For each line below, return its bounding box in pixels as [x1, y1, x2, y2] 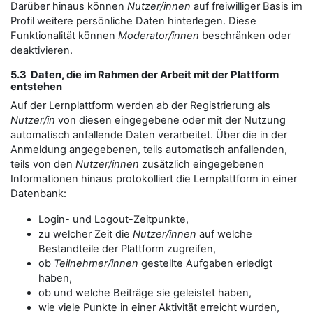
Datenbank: [10, 187, 66, 200]
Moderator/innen [118, 29, 199, 42]
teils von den [10, 158, 75, 170]
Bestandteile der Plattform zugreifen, [38, 242, 216, 255]
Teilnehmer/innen [54, 257, 138, 270]
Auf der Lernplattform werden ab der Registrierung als [10, 99, 270, 112]
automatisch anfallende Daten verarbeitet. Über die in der [10, 129, 287, 141]
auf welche [196, 228, 252, 240]
